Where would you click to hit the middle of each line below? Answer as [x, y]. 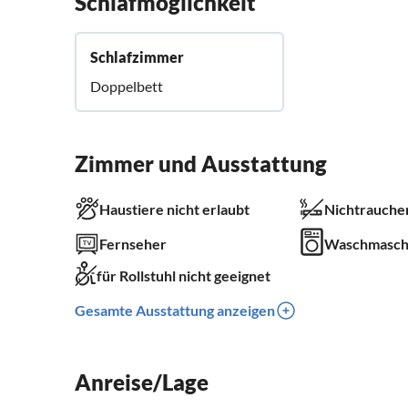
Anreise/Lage [142, 382]
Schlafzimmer [137, 57]
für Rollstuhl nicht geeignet [184, 276]
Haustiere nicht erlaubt [174, 209]
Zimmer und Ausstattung [201, 164]
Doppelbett [127, 87]
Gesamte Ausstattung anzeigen [175, 311]
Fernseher [133, 243]
